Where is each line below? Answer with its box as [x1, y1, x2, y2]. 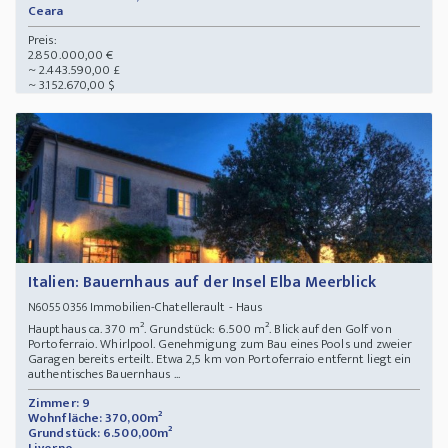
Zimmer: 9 [28, 392, 90, 415]
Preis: [28, 29, 57, 52]
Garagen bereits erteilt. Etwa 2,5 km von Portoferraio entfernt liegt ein [28, 348, 412, 371]
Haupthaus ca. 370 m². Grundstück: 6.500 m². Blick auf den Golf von [28, 318, 392, 341]
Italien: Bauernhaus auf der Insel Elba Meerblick [28, 269, 376, 297]
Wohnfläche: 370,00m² [28, 407, 162, 430]
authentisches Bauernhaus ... [28, 363, 180, 386]
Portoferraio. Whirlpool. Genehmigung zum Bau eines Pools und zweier [28, 333, 412, 356]
